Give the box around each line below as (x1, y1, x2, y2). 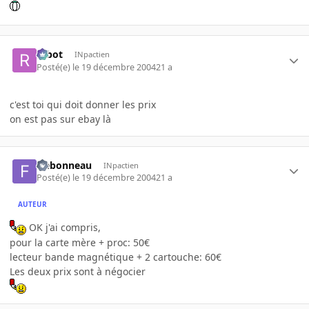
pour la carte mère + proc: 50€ (10, 236, 150, 250)
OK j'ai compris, (26, 221, 101, 235)
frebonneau (37, 158, 92, 172)
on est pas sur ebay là (10, 112, 111, 126)
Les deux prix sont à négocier (10, 265, 146, 279)
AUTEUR (18, 199, 48, 209)
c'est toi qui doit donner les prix (10, 97, 156, 111)
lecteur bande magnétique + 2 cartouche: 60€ (10, 250, 221, 264)
